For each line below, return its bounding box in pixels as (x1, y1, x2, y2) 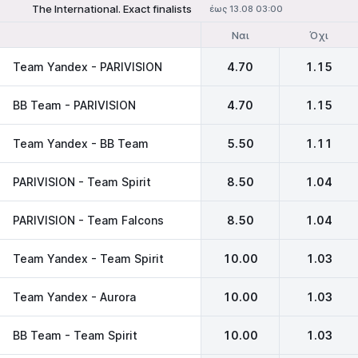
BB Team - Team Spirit (13, 328, 137, 342)
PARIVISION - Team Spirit (13, 174, 151, 189)
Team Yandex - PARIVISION (13, 59, 162, 74)
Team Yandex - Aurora (13, 289, 136, 304)
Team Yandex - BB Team (13, 136, 149, 150)
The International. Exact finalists (32, 2, 192, 15)
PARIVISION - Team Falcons (13, 213, 164, 227)
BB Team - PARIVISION (13, 97, 136, 112)
